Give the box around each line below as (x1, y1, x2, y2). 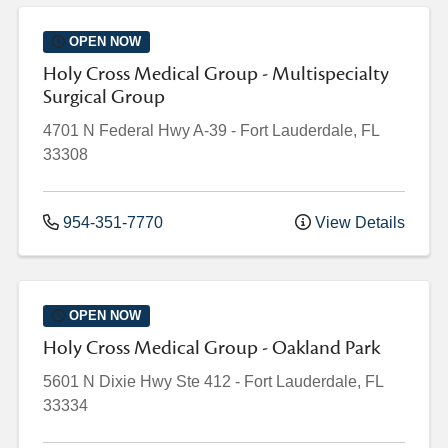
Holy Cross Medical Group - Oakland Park (43, 335, 380, 362)
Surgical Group (43, 84, 165, 111)
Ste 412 (176, 373, 231, 391)
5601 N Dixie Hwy (43, 373, 172, 391)
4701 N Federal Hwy (43, 122, 190, 140)
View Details (311, 214, 405, 232)
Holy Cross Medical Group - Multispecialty (43, 61, 389, 88)
